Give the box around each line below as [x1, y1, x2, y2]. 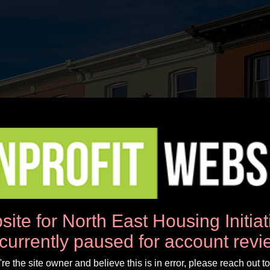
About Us [176, 204, 225, 217]
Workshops [41, 204, 101, 217]
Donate [119, 204, 158, 217]
